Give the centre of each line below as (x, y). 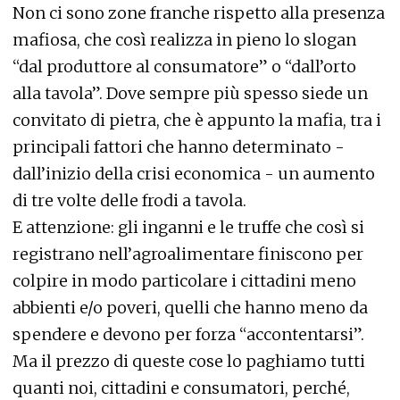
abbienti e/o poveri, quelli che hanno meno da (190, 308)
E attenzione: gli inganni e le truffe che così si (188, 228)
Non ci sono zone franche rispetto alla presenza (199, 13)
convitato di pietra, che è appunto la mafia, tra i (197, 121)
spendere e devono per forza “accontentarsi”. (188, 335)
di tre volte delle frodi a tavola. (129, 201)
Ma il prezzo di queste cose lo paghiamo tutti (189, 362)
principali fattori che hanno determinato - (179, 147)
